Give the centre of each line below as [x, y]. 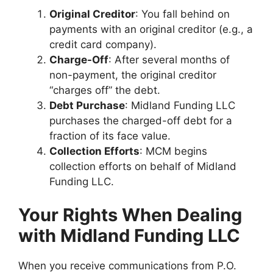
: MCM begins [173, 151]
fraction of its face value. [110, 136]
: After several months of [169, 59]
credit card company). [103, 44]
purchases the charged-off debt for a [141, 120]
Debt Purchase [87, 105]
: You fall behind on [183, 14]
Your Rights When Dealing [130, 215]
